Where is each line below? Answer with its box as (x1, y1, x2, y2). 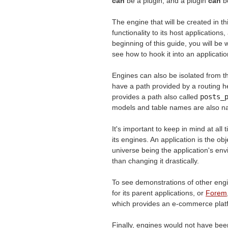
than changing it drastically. (112, 156, 199, 165)
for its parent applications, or (112, 188, 206, 197)
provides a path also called (112, 92, 200, 101)
